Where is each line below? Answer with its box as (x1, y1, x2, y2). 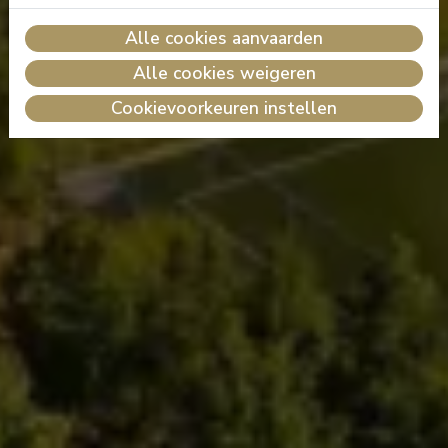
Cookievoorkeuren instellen (111, 96, 337, 120)
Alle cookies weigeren (132, 61, 316, 85)
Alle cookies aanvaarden (125, 26, 323, 50)
